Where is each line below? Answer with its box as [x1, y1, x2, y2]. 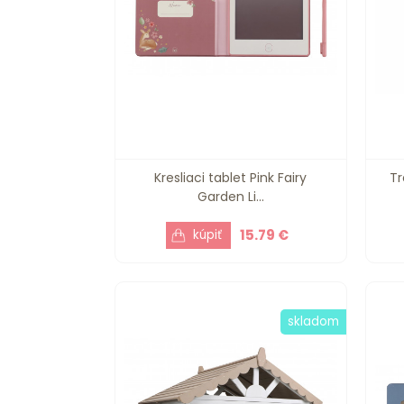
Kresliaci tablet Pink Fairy [154, 169, 308, 188]
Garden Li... [197, 188, 264, 207]
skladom [287, 313, 339, 331]
